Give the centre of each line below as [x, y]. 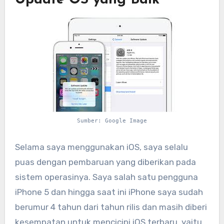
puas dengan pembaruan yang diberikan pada [105, 162]
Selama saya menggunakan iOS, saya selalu [101, 147]
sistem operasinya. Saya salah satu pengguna [106, 177]
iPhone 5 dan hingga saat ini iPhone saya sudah [109, 192]
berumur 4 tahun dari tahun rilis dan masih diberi [111, 207]
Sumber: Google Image [112, 120]
